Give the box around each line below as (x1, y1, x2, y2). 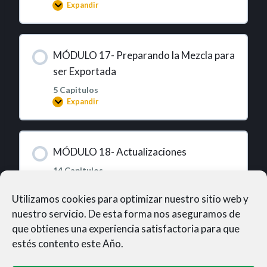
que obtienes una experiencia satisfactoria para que (12, 222, 240, 235)
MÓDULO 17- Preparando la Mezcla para (52, 48, 235, 61)
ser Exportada (52, 64, 116, 77)
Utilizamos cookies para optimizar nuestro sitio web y (12, 193, 249, 205)
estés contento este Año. (12, 237, 123, 250)
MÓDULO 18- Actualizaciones (52, 145, 187, 158)
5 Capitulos (52, 84, 98, 95)
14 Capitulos (52, 164, 103, 175)
